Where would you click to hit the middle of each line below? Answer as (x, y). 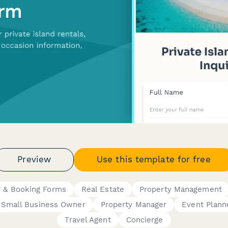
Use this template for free (154, 159)
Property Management (180, 189)
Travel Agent (88, 220)
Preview (34, 159)
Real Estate (103, 189)
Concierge (145, 220)
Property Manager (134, 204)
